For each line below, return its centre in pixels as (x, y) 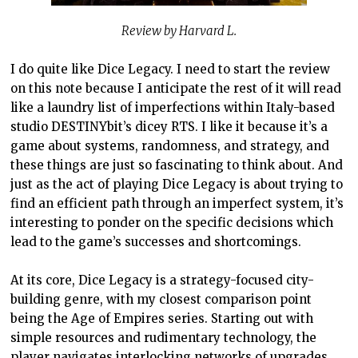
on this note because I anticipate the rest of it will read (176, 89)
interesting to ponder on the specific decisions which (172, 223)
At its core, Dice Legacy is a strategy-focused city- (163, 280)
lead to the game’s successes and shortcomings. (156, 242)
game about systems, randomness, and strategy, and (170, 146)
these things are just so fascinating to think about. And (177, 165)
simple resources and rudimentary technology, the (164, 338)
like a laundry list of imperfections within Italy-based (173, 108)
